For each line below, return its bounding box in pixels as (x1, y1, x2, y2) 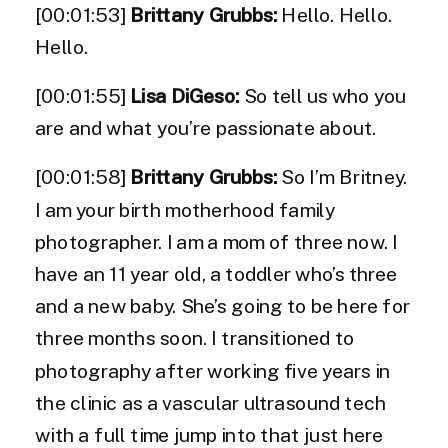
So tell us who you (239, 85, 406, 109)
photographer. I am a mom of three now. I (35, 231, 398, 254)
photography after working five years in (35, 360, 391, 383)
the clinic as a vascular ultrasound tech (35, 392, 387, 415)
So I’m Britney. (277, 166, 408, 190)
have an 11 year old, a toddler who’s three (35, 263, 398, 286)
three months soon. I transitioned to (35, 327, 355, 351)
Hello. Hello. (281, 4, 392, 27)
